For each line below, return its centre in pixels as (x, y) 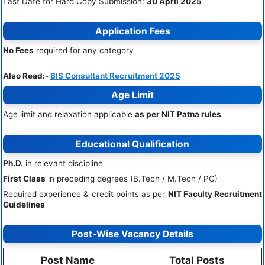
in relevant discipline (63, 163)
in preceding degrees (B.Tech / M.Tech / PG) (132, 178)
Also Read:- (27, 76)
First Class (24, 178)
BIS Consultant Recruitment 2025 (115, 76)
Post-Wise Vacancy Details (132, 234)
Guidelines (24, 204)
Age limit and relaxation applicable (69, 114)
